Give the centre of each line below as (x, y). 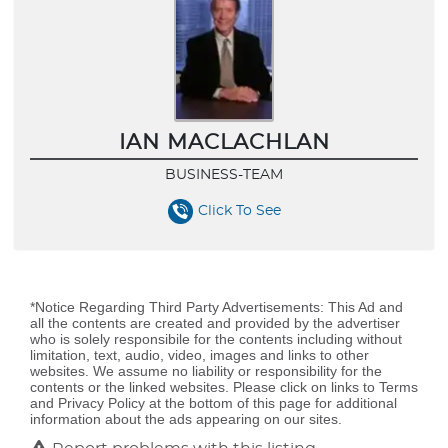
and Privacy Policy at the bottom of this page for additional (213, 402)
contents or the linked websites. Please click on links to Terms (224, 386)
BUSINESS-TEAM (224, 175)
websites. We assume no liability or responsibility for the (206, 370)
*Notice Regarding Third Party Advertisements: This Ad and (216, 306)
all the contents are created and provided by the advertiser (215, 322)
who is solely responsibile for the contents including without (216, 338)
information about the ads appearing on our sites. (186, 418)
